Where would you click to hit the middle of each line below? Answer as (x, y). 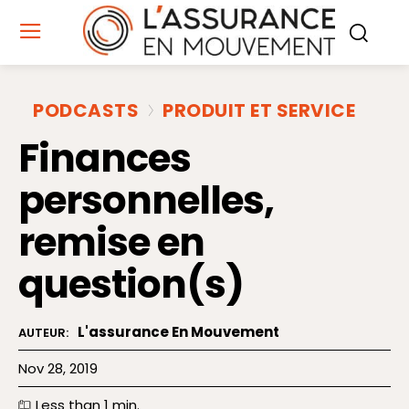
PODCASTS (86, 111)
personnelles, (146, 201)
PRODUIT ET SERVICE (259, 111)
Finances (105, 159)
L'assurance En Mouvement (178, 332)
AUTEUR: (43, 333)
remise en (111, 243)
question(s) (131, 285)
